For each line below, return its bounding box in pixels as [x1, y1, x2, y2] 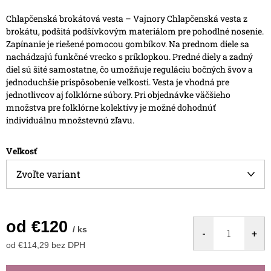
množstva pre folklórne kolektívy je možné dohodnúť [6, 101, 216, 113]
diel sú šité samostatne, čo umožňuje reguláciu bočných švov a [6, 63, 253, 75]
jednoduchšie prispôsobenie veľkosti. [6, 76, 151, 88]
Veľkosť [6, 145, 37, 157]
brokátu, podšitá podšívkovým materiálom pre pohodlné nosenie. [6, 25, 264, 37]
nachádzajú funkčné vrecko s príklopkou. [6, 50, 171, 62]
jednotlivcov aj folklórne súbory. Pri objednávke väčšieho [6, 88, 230, 100]
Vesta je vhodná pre [152, 76, 229, 88]
